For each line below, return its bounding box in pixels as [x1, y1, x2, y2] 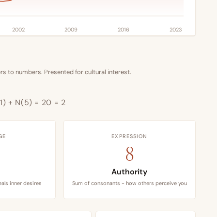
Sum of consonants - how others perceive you [72, 180, 187, 187]
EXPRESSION [111, 133, 148, 140]
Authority [111, 167, 148, 177]
